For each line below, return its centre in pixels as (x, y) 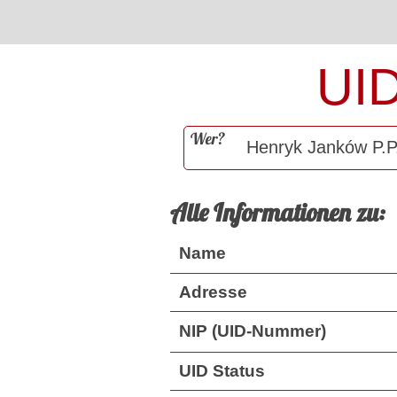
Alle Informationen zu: (277, 212)
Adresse (213, 292)
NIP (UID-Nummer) (253, 331)
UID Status (222, 370)
